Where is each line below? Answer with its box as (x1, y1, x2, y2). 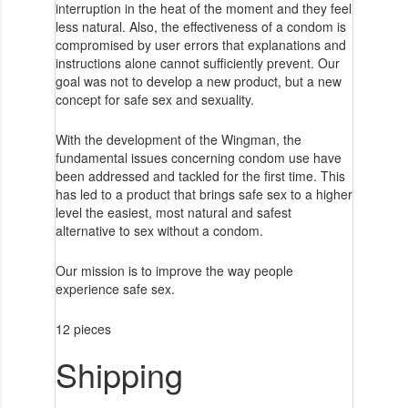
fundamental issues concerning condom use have (55, 148, 342, 167)
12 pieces (55, 319, 111, 338)
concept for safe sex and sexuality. (55, 89, 254, 108)
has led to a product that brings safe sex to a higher (55, 184, 352, 203)
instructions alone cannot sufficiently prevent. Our (55, 53, 340, 72)
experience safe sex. (55, 279, 175, 298)
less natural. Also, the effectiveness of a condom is (55, 16, 346, 36)
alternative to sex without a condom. (55, 220, 263, 240)
